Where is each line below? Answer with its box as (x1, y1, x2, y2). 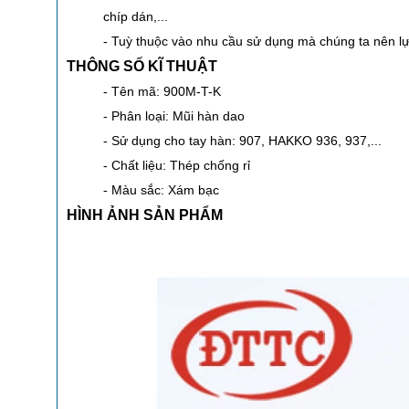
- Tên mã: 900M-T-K (103, 83, 221, 99)
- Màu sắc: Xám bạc (103, 182, 219, 197)
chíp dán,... (103, 8, 168, 24)
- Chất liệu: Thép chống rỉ (103, 157, 250, 173)
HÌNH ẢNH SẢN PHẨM (67, 206, 223, 223)
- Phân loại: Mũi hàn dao (103, 108, 245, 123)
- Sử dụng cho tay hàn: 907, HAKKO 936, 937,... (103, 132, 382, 148)
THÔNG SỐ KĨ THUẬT (67, 58, 217, 74)
